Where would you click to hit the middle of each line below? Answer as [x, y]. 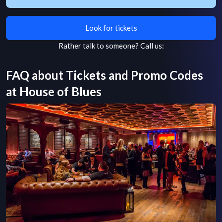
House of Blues [60, 91]
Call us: [152, 46]
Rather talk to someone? [98, 46]
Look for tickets [111, 28]
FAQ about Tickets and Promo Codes [105, 75]
